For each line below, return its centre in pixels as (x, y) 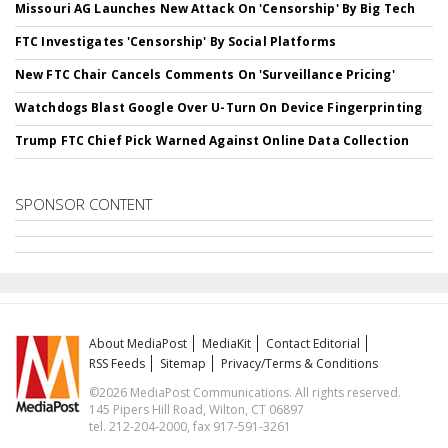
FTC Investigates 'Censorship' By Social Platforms (175, 42)
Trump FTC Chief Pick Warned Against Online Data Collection (212, 141)
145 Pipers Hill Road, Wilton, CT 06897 (197, 410)
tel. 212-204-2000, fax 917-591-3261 (190, 427)
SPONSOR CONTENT (83, 204)
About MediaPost (138, 344)
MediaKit (227, 344)
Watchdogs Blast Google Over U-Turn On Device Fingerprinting (219, 108)
